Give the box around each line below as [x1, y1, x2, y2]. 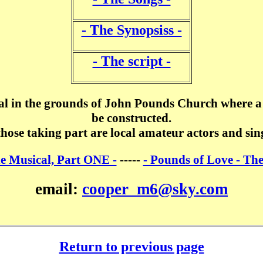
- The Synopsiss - [81, 22, 182, 38]
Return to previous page [59, 238, 204, 254]
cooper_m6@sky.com [82, 180, 228, 198]
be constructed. [92, 110, 171, 125]
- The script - [92, 53, 171, 69]
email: [35, 180, 82, 198]
